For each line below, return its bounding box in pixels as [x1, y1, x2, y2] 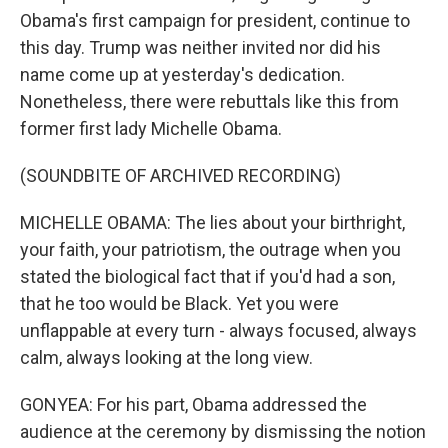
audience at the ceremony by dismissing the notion [20, 421, 426, 442]
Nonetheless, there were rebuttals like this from [20, 91, 399, 112]
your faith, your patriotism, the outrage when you [20, 239, 401, 260]
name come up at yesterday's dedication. [20, 64, 345, 85]
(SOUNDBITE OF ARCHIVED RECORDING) [20, 165, 341, 186]
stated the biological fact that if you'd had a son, [20, 266, 395, 287]
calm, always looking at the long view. [20, 347, 313, 368]
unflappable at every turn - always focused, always [20, 320, 417, 341]
